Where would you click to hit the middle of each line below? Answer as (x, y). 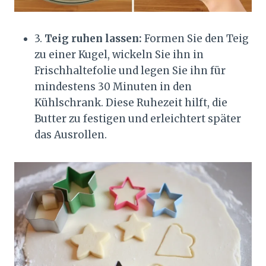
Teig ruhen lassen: (93, 39)
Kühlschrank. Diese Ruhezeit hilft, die (131, 103)
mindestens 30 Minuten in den (113, 87)
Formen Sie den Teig (195, 39)
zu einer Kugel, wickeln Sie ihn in (119, 55)
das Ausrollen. (71, 135)
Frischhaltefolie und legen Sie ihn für (130, 71)
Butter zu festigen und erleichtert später (138, 119)
